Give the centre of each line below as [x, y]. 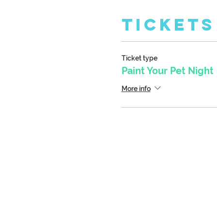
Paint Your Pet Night [167, 71]
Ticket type [139, 58]
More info [136, 89]
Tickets [168, 25]
